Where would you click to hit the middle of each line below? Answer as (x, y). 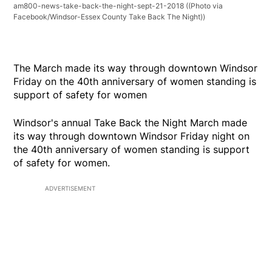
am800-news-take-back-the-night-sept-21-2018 (100, 6)
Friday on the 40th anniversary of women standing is (135, 82)
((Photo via (205, 6)
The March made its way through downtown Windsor (136, 68)
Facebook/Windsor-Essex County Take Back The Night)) (110, 17)
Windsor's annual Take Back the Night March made (131, 123)
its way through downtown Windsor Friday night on (132, 136)
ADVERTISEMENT (70, 189)
